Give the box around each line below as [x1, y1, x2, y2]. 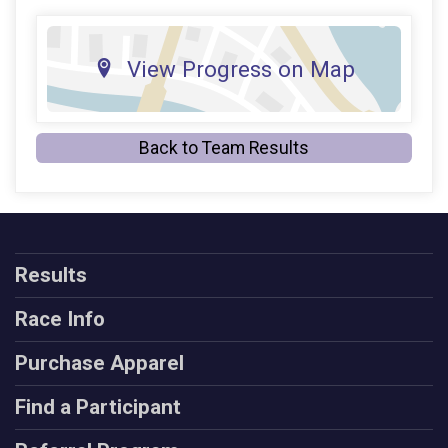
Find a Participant [15, 394, 181, 419]
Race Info [15, 306, 105, 331]
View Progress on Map [126, 56, 355, 82]
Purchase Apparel [15, 350, 184, 375]
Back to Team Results [139, 138, 309, 158]
